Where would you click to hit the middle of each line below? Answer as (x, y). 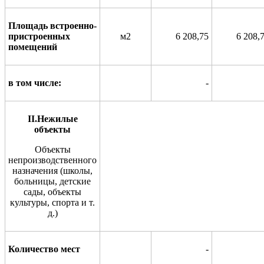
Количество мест (44, 249)
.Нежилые (56, 118)
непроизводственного (52, 160)
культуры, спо (38, 202)
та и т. (83, 202)
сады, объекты (52, 192)
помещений (33, 47)
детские (75, 181)
